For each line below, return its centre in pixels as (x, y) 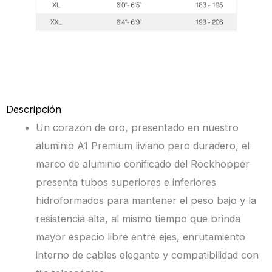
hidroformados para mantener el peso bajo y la (146, 201)
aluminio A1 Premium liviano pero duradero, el (143, 146)
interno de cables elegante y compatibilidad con (148, 255)
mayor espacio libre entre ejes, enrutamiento (141, 237)
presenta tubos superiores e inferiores (126, 182)
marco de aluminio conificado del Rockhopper (143, 164)
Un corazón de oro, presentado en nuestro (138, 128)
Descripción (34, 110)
